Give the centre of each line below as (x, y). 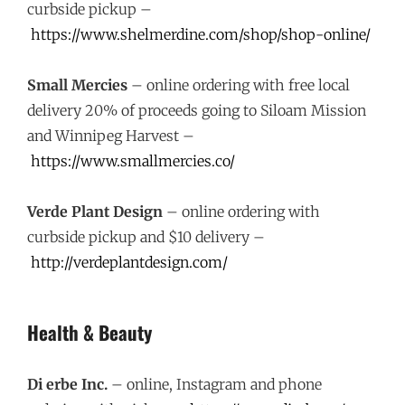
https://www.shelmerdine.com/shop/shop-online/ (201, 34)
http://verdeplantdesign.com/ (129, 262)
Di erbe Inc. (67, 384)
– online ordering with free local (239, 85)
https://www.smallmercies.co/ (133, 161)
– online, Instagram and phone (215, 384)
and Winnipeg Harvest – (111, 136)
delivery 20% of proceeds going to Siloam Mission (197, 110)
